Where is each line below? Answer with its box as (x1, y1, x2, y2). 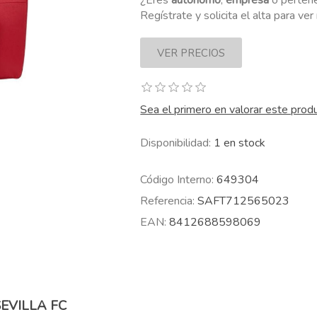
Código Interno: (140, 172, 214, 188)
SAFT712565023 (197, 193, 290, 209)
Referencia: (140, 193, 195, 209)
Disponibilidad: (140, 135, 212, 151)
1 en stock (214, 135, 266, 151)
